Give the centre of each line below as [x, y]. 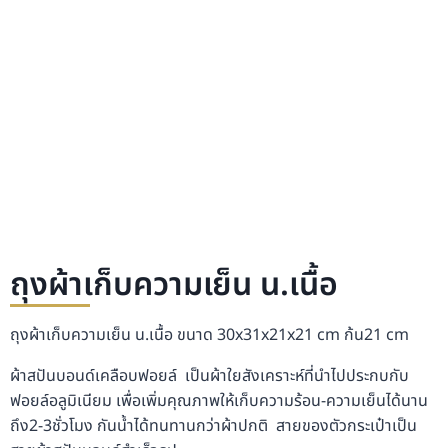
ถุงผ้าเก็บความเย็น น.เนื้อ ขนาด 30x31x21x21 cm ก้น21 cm [209, 335]
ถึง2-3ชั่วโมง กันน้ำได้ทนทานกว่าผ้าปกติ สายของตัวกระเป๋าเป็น [213, 426]
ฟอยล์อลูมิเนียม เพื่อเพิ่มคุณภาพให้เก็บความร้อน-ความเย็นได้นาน [219, 401]
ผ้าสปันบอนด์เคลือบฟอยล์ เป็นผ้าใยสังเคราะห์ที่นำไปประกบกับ [209, 376]
